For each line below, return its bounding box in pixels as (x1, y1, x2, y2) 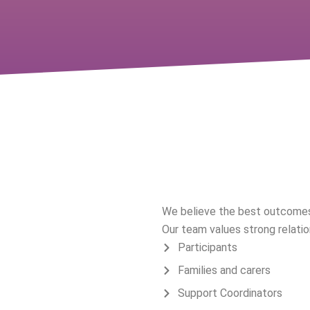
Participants (177, 241, 237, 254)
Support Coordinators (177, 286, 282, 300)
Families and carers (177, 264, 271, 277)
